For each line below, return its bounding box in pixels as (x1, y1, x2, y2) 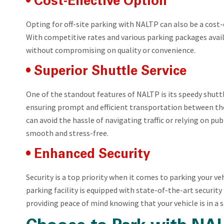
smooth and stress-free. (26, 127, 108, 138)
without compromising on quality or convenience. (26, 44, 195, 55)
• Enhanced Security (26, 148, 150, 161)
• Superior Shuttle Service (26, 65, 186, 78)
